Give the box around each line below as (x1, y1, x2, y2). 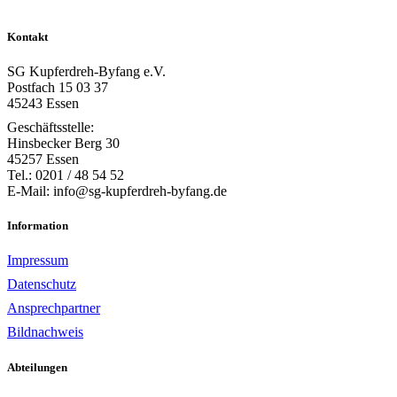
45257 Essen (7, 152, 79, 167)
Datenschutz (7, 276, 76, 292)
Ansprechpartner (7, 300, 100, 316)
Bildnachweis (7, 324, 83, 340)
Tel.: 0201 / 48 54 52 (7, 167, 124, 183)
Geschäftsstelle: (7, 120, 94, 136)
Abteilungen (7, 360, 67, 374)
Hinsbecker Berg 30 (7, 136, 120, 152)
